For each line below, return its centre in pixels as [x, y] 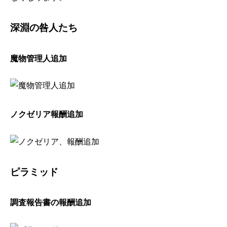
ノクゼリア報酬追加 [47, 115]
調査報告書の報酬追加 [51, 203]
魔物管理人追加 [39, 58]
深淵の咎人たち [44, 28]
